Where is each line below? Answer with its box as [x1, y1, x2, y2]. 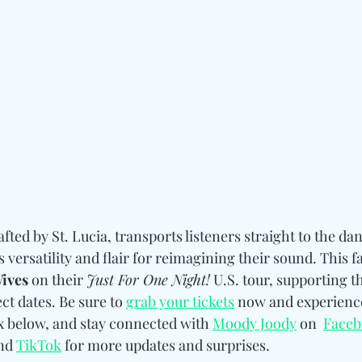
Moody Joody [213, 314, 297, 334]
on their [28, 270, 86, 290]
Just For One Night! [86, 270, 210, 290]
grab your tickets [126, 292, 234, 312]
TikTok [16, 335, 61, 356]
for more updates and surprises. [61, 335, 270, 356]
